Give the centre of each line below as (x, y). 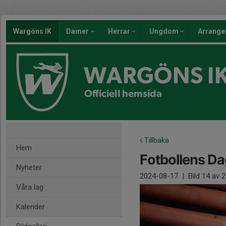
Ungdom (165, 31)
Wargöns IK (32, 31)
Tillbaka (156, 140)
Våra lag (30, 187)
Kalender (31, 207)
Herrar (120, 31)
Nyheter (29, 167)
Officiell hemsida (123, 94)
